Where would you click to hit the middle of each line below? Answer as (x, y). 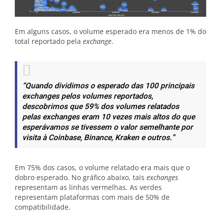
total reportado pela (49, 41)
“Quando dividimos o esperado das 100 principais (108, 86)
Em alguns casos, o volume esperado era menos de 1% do (110, 31)
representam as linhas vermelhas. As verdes (88, 187)
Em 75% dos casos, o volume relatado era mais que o (102, 167)
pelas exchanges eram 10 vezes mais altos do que (109, 117)
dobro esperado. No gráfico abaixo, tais (81, 177)
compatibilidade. (43, 207)
